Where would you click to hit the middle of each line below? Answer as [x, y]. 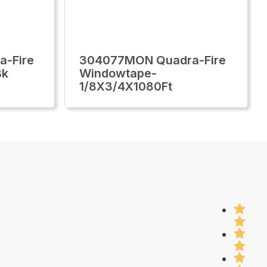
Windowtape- [118, 73]
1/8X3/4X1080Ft [126, 86]
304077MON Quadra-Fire [153, 60]
